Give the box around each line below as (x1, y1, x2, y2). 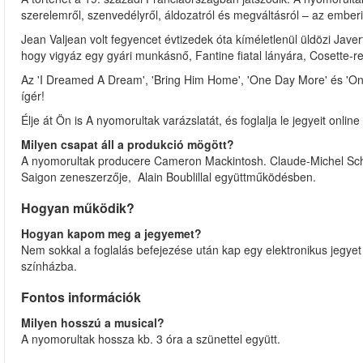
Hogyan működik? (21, 199, 135, 217)
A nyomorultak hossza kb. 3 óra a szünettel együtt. (21, 331, 280, 347)
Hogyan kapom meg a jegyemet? (21, 225, 202, 241)
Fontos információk (21, 288, 141, 306)
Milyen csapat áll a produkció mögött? (21, 136, 234, 152)
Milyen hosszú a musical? (21, 314, 164, 331)
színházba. (21, 258, 77, 274)
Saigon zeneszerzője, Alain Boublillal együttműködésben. (21, 169, 319, 185)
